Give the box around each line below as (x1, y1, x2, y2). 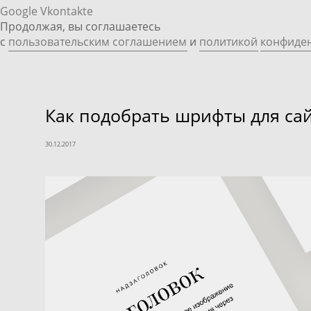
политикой (199, 34, 258, 49)
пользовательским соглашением (8, 34, 187, 49)
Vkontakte (40, 3, 93, 19)
